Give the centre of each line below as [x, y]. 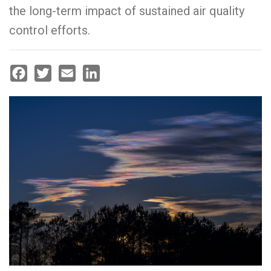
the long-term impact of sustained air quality [127, 11]
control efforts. [50, 30]
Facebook [33, 86]
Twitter [51, 86]
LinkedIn [102, 86]
